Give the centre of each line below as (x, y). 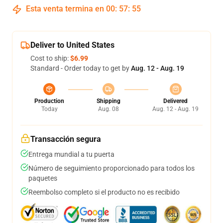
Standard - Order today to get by (81, 68)
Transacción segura (66, 139)
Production (49, 101)
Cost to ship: (50, 58)
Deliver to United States (72, 45)
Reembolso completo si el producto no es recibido (104, 192)
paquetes (43, 178)
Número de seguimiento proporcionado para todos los (111, 168)
